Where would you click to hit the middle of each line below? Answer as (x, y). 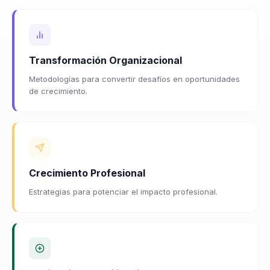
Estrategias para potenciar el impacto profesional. (123, 191)
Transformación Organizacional (105, 60)
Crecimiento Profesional (87, 173)
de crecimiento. (58, 91)
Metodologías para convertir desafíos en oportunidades (134, 79)
